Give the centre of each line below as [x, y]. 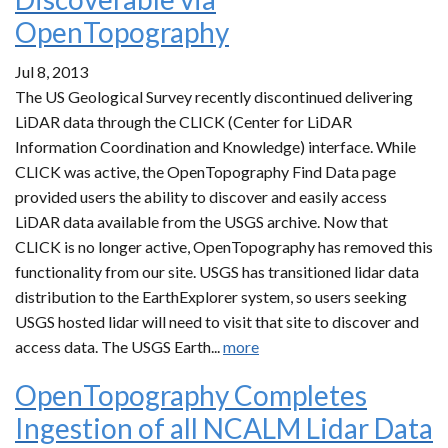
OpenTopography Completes [191, 395]
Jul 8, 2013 [51, 71]
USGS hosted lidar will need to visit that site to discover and [217, 321]
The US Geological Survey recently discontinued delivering [214, 96]
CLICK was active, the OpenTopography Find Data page [205, 171]
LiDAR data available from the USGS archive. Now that [201, 221]
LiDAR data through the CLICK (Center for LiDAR [183, 121]
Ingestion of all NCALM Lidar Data [224, 428]
